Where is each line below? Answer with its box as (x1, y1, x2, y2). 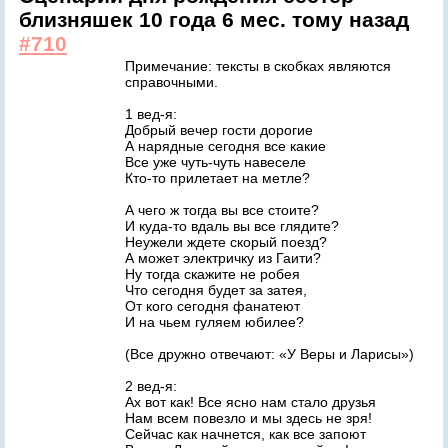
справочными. (125, 74, 218, 90)
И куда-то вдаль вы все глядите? (125, 218, 339, 234)
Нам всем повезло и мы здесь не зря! (125, 410, 372, 426)
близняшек (19, 8, 139, 31)
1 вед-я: (125, 106, 177, 122)
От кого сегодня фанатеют (125, 298, 300, 314)
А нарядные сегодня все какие (125, 138, 326, 154)
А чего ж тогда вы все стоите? (125, 202, 319, 218)
